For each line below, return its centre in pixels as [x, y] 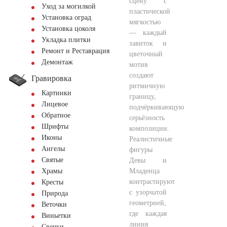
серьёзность [147, 118]
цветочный [146, 54]
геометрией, [148, 203]
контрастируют [152, 181]
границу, [143, 96]
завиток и [148, 43]
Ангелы [53, 149]
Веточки [54, 204]
